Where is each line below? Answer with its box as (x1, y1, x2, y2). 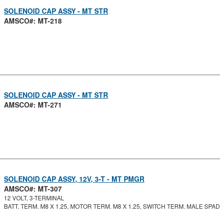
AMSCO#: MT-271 (4, 100, 62, 110)
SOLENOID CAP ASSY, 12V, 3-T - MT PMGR (4, 174, 145, 184)
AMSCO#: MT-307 (4, 184, 62, 193)
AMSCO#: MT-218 (4, 16, 62, 26)
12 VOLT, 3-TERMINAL (4, 193, 65, 202)
